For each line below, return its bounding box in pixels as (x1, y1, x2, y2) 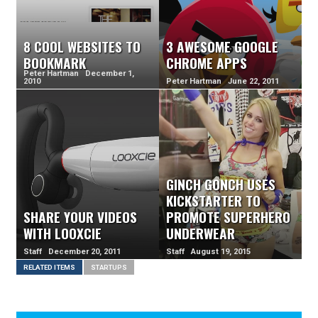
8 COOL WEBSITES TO (23, 36, 141, 57)
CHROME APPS (166, 53, 248, 74)
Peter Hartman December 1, (23, 69, 135, 79)
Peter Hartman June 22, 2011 (166, 77, 280, 87)
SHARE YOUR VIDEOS (23, 207, 138, 228)
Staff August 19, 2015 (166, 247, 251, 257)
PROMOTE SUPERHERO (166, 207, 291, 228)
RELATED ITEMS (23, 263, 75, 272)
